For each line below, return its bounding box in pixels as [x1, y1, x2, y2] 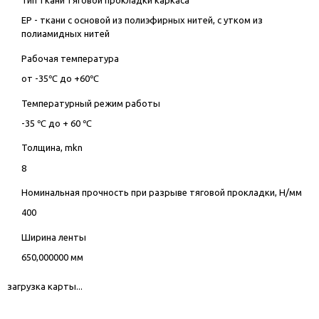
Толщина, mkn [21, 142, 83, 153]
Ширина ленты [21, 231, 86, 242]
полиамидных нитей [21, 28, 110, 39]
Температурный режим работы [21, 98, 160, 108]
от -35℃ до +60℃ [21, 73, 99, 84]
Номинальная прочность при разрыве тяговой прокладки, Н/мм [21, 187, 302, 198]
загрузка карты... [7, 281, 83, 291]
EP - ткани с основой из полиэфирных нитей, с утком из [21, 15, 263, 26]
